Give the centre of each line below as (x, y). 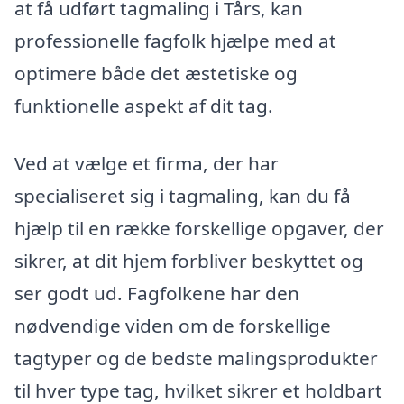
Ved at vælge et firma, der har (147, 163)
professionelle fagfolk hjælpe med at (175, 41)
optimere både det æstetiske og (156, 73)
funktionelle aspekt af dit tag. (144, 106)
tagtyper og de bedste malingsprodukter (196, 358)
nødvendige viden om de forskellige (173, 325)
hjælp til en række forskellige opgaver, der (199, 228)
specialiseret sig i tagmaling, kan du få (183, 195)
